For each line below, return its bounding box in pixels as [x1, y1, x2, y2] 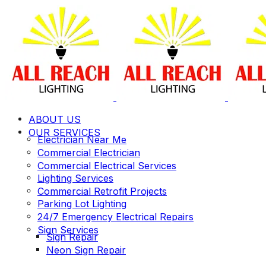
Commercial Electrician [37, 146, 140, 159]
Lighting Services [37, 172, 113, 184]
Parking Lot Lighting [37, 198, 126, 210]
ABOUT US [28, 113, 81, 125]
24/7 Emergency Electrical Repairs [37, 210, 194, 223]
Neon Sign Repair [46, 243, 126, 256]
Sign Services [37, 223, 99, 236]
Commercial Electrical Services [37, 159, 176, 172]
